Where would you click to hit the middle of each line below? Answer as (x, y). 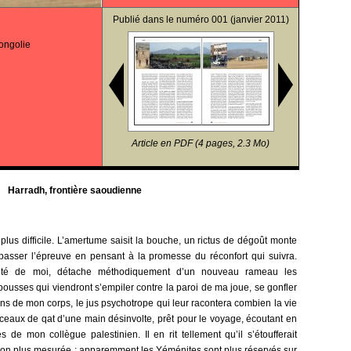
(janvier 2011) (258, 20)
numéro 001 (202, 20)
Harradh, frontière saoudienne (75, 190)
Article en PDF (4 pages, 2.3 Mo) (201, 143)
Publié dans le (144, 20)
